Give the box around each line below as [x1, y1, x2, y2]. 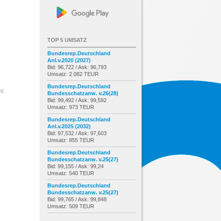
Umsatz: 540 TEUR [47, 170, 94, 176]
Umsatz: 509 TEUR [47, 203, 94, 209]
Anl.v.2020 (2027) [47, 57, 91, 63]
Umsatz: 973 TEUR [47, 104, 94, 110]
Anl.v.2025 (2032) [47, 123, 91, 129]
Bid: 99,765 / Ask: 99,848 [47, 196, 107, 202]
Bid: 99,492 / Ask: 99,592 [47, 97, 107, 103]
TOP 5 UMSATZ [47, 37, 87, 43]
